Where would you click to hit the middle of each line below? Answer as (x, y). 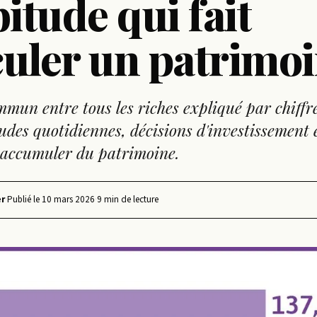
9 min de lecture (128, 199)
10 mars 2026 (68, 199)
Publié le (24, 199)
